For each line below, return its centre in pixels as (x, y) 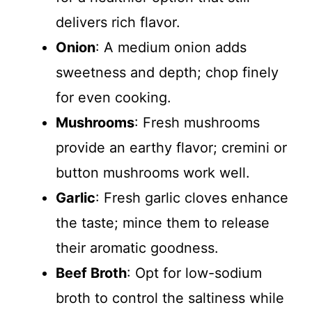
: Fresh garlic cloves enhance (192, 197)
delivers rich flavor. (118, 22)
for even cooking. (114, 97)
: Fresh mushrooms (197, 122)
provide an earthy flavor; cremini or (171, 147)
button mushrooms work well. (153, 172)
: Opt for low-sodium (194, 273)
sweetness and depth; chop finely (167, 72)
